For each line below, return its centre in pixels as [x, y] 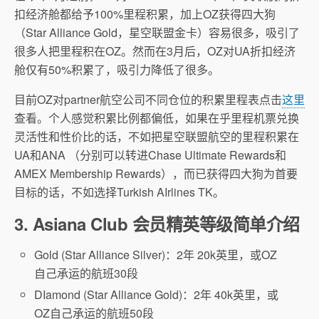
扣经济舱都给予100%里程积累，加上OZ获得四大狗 [145, 14]
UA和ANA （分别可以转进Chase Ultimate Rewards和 [150, 155]
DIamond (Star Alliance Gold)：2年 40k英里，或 [157, 294]
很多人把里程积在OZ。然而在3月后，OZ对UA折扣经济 [155, 51]
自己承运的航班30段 [87, 273]
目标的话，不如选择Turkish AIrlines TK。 [119, 192]
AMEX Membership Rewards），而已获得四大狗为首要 [156, 173]
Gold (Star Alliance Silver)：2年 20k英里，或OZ [156, 254]
